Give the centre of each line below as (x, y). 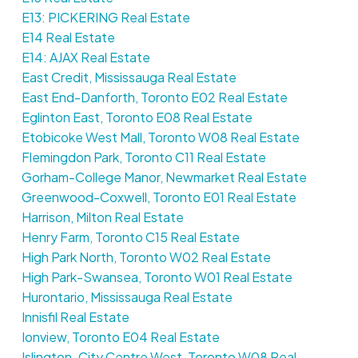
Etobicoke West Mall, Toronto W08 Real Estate (160, 137)
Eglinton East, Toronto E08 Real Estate (137, 117)
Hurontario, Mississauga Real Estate (127, 296)
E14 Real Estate (68, 37)
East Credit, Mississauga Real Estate (129, 77)
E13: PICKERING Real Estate (105, 17)
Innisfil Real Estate (75, 316)
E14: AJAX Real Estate (86, 57)
